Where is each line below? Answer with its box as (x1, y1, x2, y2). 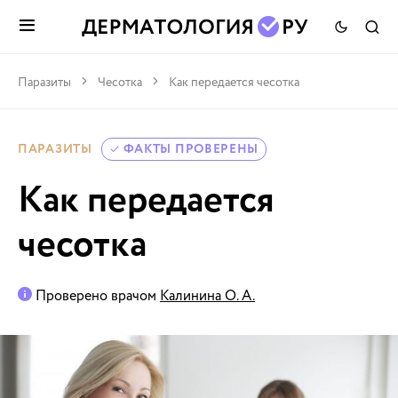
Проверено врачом (36, 286, 156, 306)
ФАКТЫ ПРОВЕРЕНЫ (123, 140, 259, 158)
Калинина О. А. (160, 286, 255, 306)
